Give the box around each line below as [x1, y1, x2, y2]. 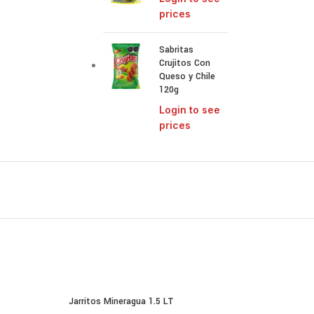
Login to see [159, 104, 221, 116]
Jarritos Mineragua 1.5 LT [69, 295, 175, 308]
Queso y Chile [159, 70, 216, 83]
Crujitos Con [159, 57, 211, 69]
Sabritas [159, 43, 194, 56]
